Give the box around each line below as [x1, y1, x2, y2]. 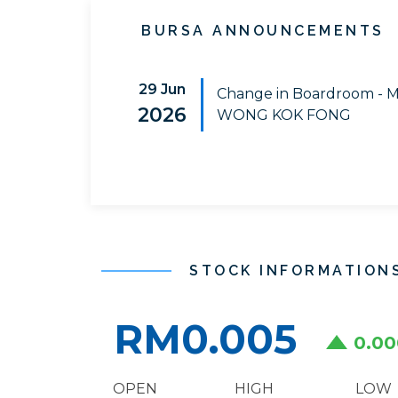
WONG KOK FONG [216, 106, 351, 123]
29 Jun [139, 81, 186, 98]
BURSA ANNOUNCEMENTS [141, 22, 385, 39]
